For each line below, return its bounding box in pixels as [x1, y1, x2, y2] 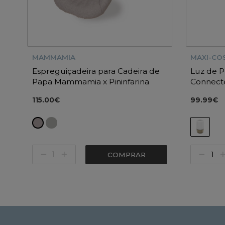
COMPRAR [107, 150, 146, 159]
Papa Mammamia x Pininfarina [32, 76, 149, 86]
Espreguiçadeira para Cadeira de [32, 66, 160, 76]
